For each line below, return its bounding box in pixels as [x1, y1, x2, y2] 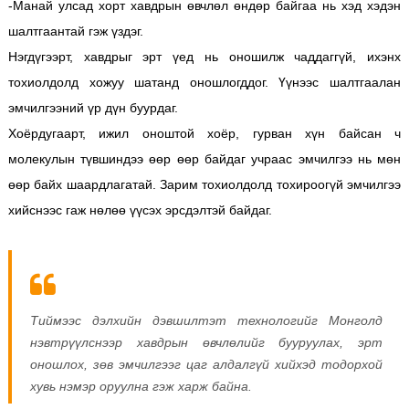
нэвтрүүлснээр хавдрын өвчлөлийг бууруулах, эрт [29, 334, 383, 350]
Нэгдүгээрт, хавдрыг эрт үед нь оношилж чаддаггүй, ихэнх [7, 48, 402, 64]
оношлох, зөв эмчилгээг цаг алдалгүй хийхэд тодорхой [29, 356, 383, 372]
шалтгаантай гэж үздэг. [7, 23, 143, 38]
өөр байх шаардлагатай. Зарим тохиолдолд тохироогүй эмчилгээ [7, 176, 402, 192]
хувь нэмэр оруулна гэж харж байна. [29, 378, 252, 393]
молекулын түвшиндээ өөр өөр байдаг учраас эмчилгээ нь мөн [7, 151, 402, 166]
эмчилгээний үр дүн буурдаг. [7, 100, 178, 115]
